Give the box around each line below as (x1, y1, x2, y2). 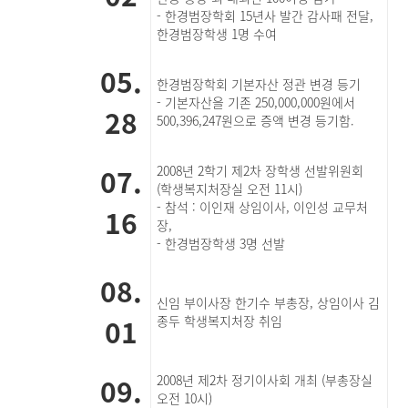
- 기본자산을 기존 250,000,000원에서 (157, 93, 356, 111)
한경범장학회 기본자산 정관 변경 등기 (157, 75, 362, 93)
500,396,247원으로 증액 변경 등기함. (157, 111, 355, 129)
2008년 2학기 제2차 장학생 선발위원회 (157, 161, 364, 179)
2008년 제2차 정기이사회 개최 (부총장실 (157, 371, 373, 389)
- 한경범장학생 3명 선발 (157, 234, 286, 252)
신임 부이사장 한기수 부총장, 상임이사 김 (157, 293, 381, 311)
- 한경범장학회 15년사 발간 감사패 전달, (157, 6, 374, 25)
